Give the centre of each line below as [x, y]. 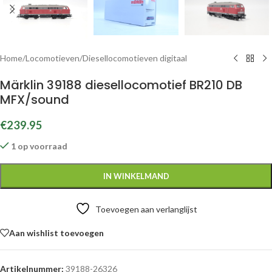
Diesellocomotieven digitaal [135, 58]
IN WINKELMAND [136, 176]
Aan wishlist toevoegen [56, 233]
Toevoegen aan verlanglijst [146, 209]
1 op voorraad [39, 146]
